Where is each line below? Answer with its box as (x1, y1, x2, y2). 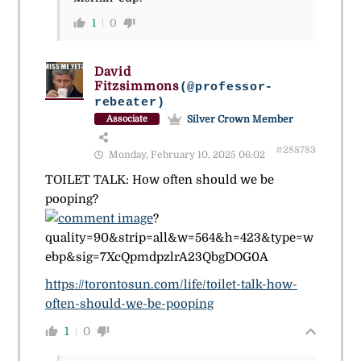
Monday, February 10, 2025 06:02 (106, 148, 265, 160)
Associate (106, 114, 147, 125)
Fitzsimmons (93, 78, 180, 93)
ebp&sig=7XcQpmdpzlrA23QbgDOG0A (44, 249, 268, 264)
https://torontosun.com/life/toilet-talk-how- (44, 276, 297, 292)
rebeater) (93, 95, 165, 110)
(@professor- (179, 80, 274, 94)
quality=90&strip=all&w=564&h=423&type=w (44, 230, 313, 245)
